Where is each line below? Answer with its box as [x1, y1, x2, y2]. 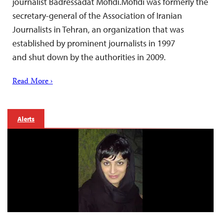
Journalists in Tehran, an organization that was [12, 24, 184, 35]
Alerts [17, 114, 35, 123]
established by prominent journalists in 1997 [12, 37, 175, 49]
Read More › [12, 75, 53, 88]
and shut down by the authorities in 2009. [12, 51, 166, 63]
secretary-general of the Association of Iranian [12, 10, 182, 21]
